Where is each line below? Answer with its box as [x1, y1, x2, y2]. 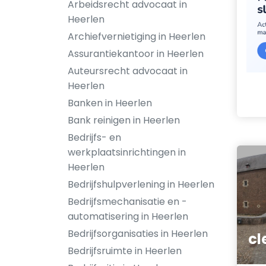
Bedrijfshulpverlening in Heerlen [68, 178, 214, 191]
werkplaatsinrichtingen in [68, 145, 186, 159]
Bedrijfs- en [68, 131, 121, 144]
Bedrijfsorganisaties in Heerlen [68, 227, 208, 240]
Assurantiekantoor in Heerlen [68, 47, 204, 61]
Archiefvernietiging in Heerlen [68, 30, 205, 43]
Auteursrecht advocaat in [68, 64, 188, 78]
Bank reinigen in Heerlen [68, 113, 180, 127]
